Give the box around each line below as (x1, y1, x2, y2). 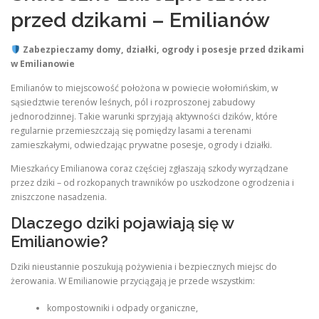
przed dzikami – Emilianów (11, 8, 270, 33)
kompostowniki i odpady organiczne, (46, 302, 198, 315)
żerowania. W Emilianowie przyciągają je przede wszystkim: (11, 274, 255, 287)
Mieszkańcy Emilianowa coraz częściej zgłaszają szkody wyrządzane (11, 162, 288, 174)
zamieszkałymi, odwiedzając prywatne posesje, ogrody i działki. (11, 138, 272, 151)
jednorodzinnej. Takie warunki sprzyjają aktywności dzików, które (11, 110, 278, 122)
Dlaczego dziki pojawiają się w (11, 213, 234, 232)
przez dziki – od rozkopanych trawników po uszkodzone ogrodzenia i (11, 176, 294, 189)
